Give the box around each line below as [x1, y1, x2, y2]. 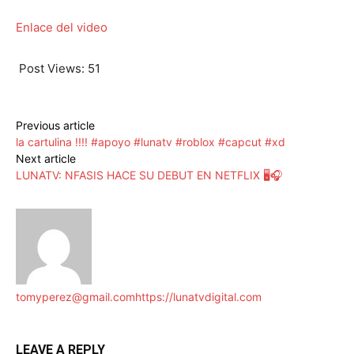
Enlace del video [16, 20, 107, 36]
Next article [16, 152, 76, 166]
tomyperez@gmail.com [16, 290, 135, 304]
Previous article [16, 119, 95, 133]
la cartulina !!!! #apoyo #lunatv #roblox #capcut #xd [16, 135, 285, 149]
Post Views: [19, 61, 85, 77]
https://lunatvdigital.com [135, 290, 262, 304]
